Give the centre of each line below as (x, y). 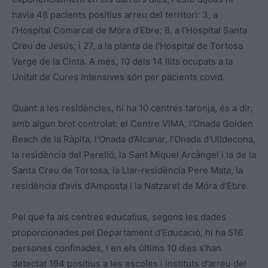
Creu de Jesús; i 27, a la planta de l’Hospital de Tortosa (127, 45)
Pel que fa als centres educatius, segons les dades (119, 217)
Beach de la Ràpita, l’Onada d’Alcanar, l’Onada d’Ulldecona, (134, 139)
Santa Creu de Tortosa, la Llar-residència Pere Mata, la (127, 170)
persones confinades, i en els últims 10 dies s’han (117, 248)
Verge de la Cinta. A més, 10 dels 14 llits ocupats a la (122, 61)
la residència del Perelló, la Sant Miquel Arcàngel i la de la (134, 154)
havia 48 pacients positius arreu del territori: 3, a (115, 14)
